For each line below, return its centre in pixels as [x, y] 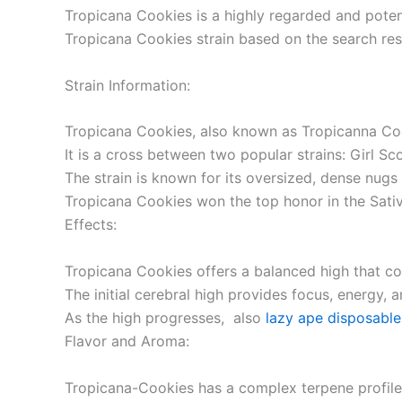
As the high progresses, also [165, 317]
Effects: [91, 225]
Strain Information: [127, 85]
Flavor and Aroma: [127, 341]
